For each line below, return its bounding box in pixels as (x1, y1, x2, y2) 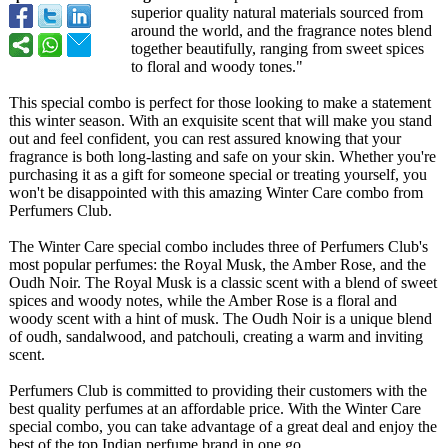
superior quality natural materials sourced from (131, 4, 423, 21)
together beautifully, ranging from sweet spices (131, 40, 424, 57)
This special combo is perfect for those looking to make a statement (9, 94, 431, 111)
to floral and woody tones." (131, 58, 303, 75)
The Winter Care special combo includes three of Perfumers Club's (9, 238, 428, 255)
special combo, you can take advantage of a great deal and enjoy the (9, 418, 437, 435)
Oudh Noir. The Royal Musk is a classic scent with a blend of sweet (9, 274, 437, 291)
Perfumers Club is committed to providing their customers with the (9, 382, 427, 399)
